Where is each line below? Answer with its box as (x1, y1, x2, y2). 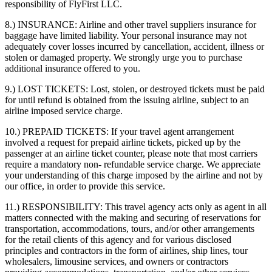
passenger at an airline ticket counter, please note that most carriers (5, 148, 257, 158)
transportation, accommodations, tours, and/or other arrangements (5, 223, 254, 234)
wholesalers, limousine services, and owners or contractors (5, 256, 228, 267)
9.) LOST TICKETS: (5, 83, 88, 94)
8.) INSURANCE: (5, 19, 77, 30)
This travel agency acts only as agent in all (103, 201, 267, 212)
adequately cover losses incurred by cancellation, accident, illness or (5, 41, 264, 52)
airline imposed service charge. (5, 105, 123, 116)
